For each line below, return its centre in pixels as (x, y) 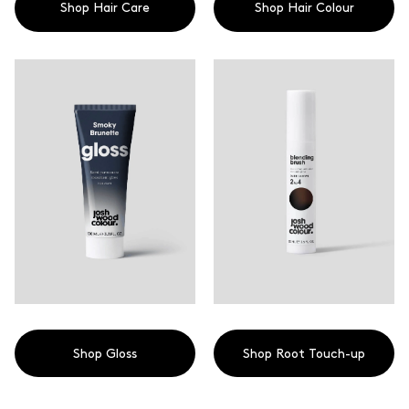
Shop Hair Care (105, 8)
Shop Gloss (105, 353)
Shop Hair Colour (304, 8)
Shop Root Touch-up (304, 353)
